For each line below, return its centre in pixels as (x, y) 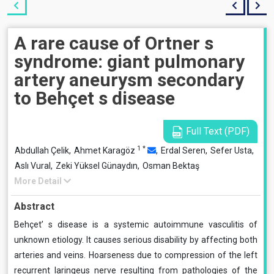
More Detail (39, 181)
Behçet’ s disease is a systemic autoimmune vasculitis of (136, 224)
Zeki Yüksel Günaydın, (98, 166)
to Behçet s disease (94, 98)
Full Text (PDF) (217, 131)
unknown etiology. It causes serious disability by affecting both (136, 240)
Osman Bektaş (171, 166)
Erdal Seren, (185, 150)
